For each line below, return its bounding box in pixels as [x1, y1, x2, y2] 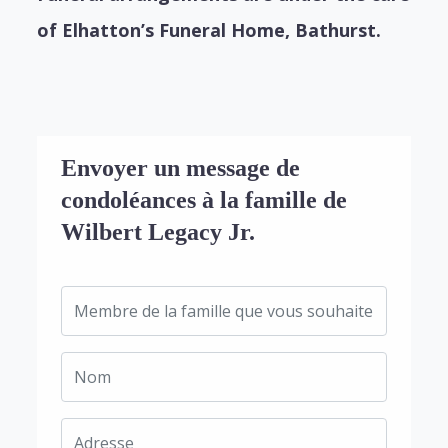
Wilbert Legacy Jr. [61, 219, 256, 246]
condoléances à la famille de [61, 187, 348, 214]
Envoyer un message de [61, 155, 301, 182]
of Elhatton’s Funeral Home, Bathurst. [37, 18, 382, 43]
